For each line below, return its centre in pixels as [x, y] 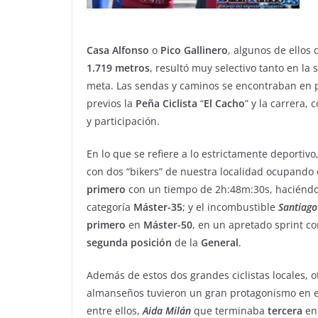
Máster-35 [158, 207]
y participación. [123, 121]
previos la [111, 104]
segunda [107, 243]
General [220, 243]
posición [151, 243]
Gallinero [206, 50]
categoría [110, 207]
